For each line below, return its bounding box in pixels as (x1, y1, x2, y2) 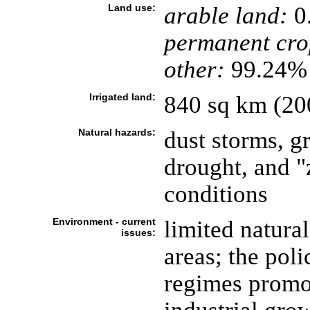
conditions (163, 181, 268, 207)
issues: (120, 227, 156, 238)
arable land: (163, 2, 288, 28)
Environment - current (52, 216, 156, 227)
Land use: (107, 2, 156, 13)
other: (163, 56, 225, 82)
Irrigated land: (89, 91, 156, 102)
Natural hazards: (77, 127, 156, 138)
